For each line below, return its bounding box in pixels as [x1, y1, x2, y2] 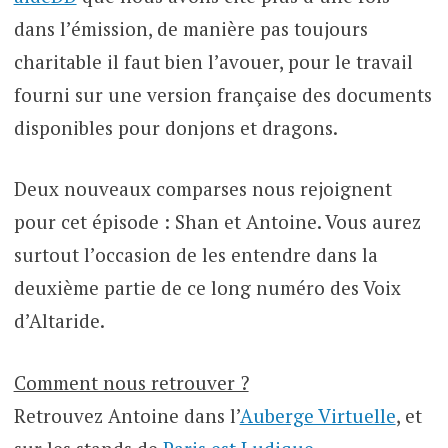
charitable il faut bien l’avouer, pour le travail [13, 48, 413, 74]
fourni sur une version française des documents [13, 81, 432, 107]
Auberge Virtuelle [239, 402, 396, 428]
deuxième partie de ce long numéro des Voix [13, 275, 401, 301]
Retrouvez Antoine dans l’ [13, 402, 240, 428]
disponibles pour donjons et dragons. [13, 114, 338, 140]
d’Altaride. [13, 308, 105, 334]
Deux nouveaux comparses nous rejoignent [13, 176, 392, 202]
